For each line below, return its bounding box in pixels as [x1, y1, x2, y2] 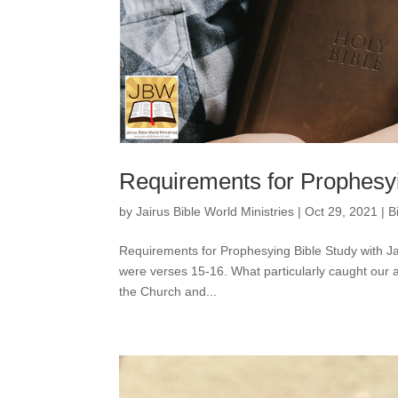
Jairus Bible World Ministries [136, 204, 295, 219]
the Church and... [119, 284, 218, 299]
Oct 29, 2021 [305, 204, 378, 219]
